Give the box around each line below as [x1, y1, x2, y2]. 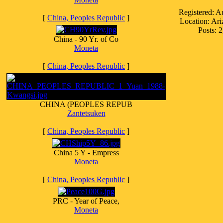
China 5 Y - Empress [53, 148, 119, 157]
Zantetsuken [67, 109, 106, 117]
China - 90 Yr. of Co [54, 35, 118, 43]
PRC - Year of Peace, [53, 197, 119, 205]
